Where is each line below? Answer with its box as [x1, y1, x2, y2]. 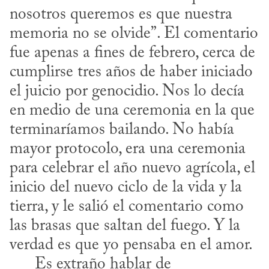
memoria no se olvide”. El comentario [10, 25, 258, 42]
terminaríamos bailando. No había [10, 121, 234, 138]
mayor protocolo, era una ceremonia [10, 141, 246, 157]
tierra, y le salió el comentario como [10, 198, 244, 215]
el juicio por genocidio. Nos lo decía [10, 83, 244, 100]
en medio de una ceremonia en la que [10, 102, 255, 119]
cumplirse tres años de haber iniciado [10, 64, 253, 80]
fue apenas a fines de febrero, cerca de [10, 44, 255, 61]
